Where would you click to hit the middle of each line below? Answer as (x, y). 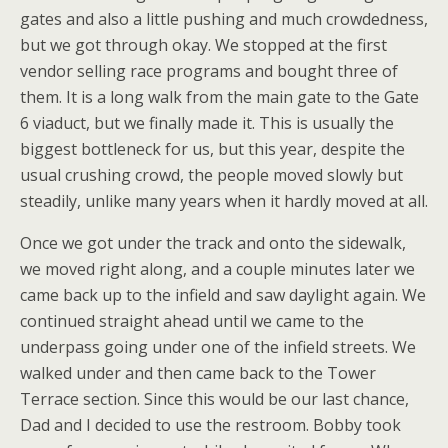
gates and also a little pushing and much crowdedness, (224, 19)
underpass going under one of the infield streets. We (218, 347)
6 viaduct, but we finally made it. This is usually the (207, 123)
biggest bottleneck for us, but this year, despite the (212, 149)
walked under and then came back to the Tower (198, 373)
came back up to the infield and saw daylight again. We (223, 295)
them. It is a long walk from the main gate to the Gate (219, 97)
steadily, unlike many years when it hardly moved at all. (224, 201)
